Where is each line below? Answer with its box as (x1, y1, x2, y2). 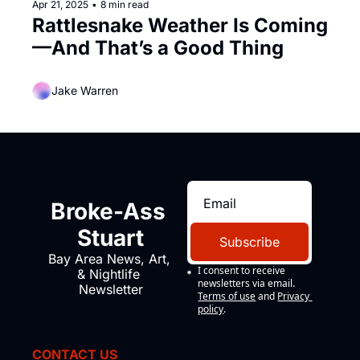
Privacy (277, 288, 310, 303)
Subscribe (219, 233, 280, 250)
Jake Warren (51, 84, 118, 98)
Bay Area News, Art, (48, 251, 170, 268)
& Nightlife (77, 266, 140, 283)
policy (198, 301, 224, 316)
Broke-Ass (50, 198, 166, 226)
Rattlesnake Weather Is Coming (32, 13, 328, 37)
